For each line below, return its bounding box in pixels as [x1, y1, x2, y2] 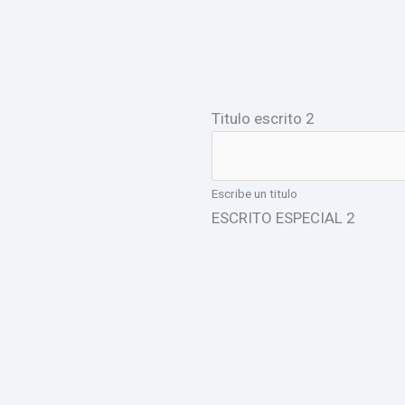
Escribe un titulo [212, 185, 297, 201]
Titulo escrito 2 [212, 109, 315, 128]
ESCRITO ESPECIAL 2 [212, 208, 355, 227]
